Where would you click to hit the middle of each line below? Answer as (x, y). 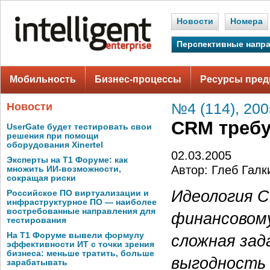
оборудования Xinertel (55, 145)
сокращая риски (41, 178)
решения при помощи (53, 136)
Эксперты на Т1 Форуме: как (67, 160)
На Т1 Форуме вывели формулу (75, 235)
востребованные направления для (81, 211)
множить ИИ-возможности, (64, 169)
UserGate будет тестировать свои (79, 127)
